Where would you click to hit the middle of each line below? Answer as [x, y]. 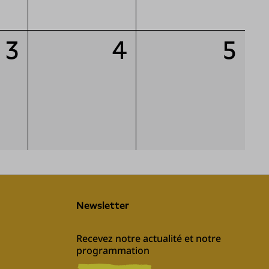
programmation [113, 251]
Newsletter [107, 206]
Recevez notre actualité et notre [149, 239]
